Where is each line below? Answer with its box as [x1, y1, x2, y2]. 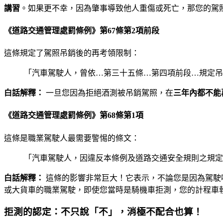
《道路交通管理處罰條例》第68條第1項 [4, 111, 143, 120]
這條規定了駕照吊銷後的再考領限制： [4, 49, 139, 58]
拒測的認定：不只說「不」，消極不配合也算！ [4, 207, 203, 218]
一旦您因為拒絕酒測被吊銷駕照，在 [44, 89, 173, 98]
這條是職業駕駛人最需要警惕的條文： [4, 133, 139, 142]
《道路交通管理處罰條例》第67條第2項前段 [4, 26, 159, 35]
